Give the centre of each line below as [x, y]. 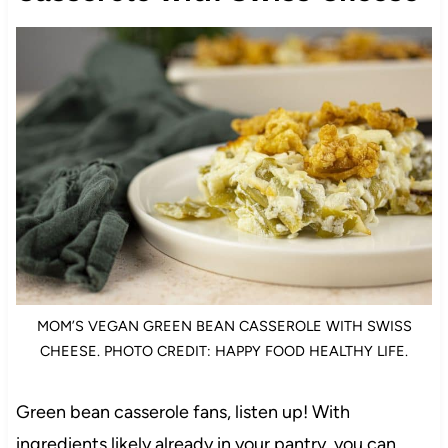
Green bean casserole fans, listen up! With [182, 412]
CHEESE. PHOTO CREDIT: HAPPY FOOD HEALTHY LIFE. [224, 351]
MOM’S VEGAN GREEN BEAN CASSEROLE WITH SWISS [224, 326]
